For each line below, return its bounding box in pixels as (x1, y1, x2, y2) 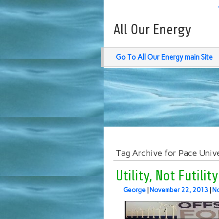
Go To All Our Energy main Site (116, 53, 213, 62)
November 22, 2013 (150, 186, 208, 194)
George (123, 186, 146, 194)
